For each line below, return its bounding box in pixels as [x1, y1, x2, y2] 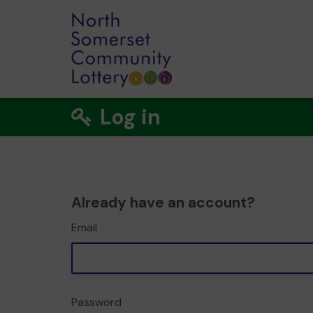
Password [71, 295, 122, 310]
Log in [95, 103, 161, 131]
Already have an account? [71, 193, 255, 212]
